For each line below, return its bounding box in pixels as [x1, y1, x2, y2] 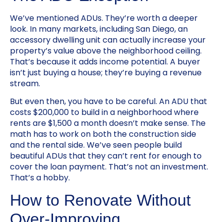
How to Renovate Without [10, 191, 191, 209]
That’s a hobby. [10, 172, 70, 184]
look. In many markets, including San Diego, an [10, 23, 188, 35]
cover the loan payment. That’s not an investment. [10, 161, 208, 173]
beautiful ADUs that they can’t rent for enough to [10, 150, 202, 162]
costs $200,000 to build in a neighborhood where [10, 107, 199, 118]
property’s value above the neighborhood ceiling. [10, 45, 202, 56]
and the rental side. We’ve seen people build [10, 139, 182, 151]
